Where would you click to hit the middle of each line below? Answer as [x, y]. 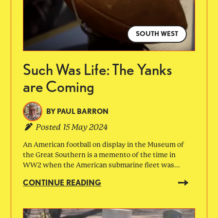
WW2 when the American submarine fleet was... [102, 165]
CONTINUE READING [62, 183]
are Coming [59, 87]
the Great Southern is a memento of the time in [100, 155]
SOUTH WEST [157, 34]
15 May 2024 [86, 127]
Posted [49, 127]
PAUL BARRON [83, 111]
